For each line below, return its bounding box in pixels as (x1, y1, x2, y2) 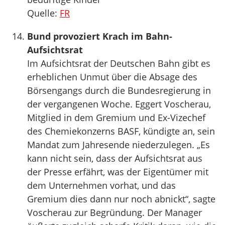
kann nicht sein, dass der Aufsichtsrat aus (27, 152, 202, 164)
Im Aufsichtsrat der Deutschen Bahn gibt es (27, 57, 210, 69)
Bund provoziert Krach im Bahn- (27, 30, 172, 42)
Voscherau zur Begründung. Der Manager (27, 206, 202, 218)
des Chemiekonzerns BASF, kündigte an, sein (27, 125, 215, 137)
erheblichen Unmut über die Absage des (27, 70, 197, 83)
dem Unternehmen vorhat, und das (27, 179, 176, 191)
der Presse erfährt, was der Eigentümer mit (27, 165, 208, 178)
